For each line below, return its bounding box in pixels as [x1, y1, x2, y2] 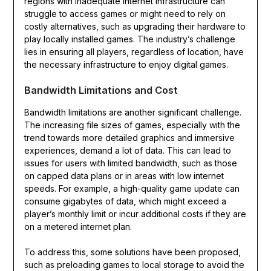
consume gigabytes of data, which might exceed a [24, 196, 226, 207]
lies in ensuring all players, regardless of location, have [24, 47, 244, 57]
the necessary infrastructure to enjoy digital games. [24, 59, 228, 70]
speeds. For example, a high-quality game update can [24, 183, 240, 194]
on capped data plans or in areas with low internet [24, 171, 224, 181]
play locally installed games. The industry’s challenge [24, 34, 235, 45]
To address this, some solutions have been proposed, [24, 247, 241, 258]
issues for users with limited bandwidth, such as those [24, 158, 237, 169]
